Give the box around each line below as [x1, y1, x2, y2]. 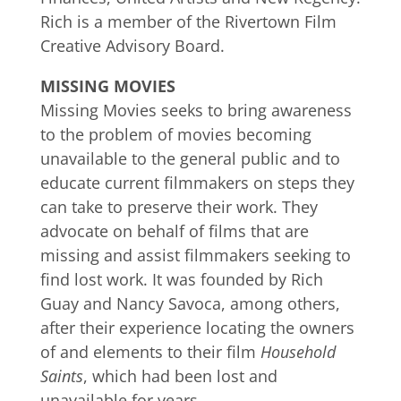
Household [260, 341, 336, 363]
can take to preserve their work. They [39, 196, 318, 218]
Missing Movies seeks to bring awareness [39, 99, 352, 122]
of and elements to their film [39, 341, 260, 363]
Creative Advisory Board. [39, 35, 225, 57]
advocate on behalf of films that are [39, 220, 309, 243]
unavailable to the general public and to [39, 148, 340, 170]
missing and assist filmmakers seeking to [39, 244, 351, 267]
